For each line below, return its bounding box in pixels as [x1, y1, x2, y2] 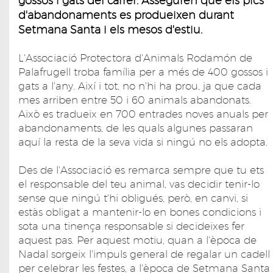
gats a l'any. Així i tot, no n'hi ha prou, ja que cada [18, 79, 261, 92]
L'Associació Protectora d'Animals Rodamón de [18, 51, 252, 64]
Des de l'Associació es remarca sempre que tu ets [18, 163, 264, 176]
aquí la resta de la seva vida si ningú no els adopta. [18, 135, 268, 148]
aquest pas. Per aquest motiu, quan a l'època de [18, 233, 257, 246]
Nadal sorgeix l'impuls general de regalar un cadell [18, 247, 270, 260]
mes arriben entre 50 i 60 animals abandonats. [18, 93, 251, 106]
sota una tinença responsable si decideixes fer [18, 219, 244, 232]
